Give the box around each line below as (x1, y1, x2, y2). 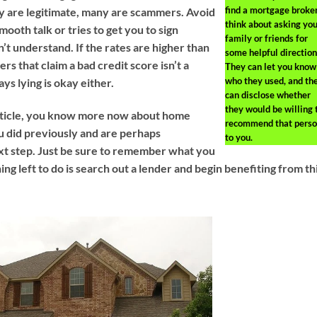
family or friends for (224, 33, 308, 45)
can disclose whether (224, 89, 311, 101)
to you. (224, 132, 253, 144)
